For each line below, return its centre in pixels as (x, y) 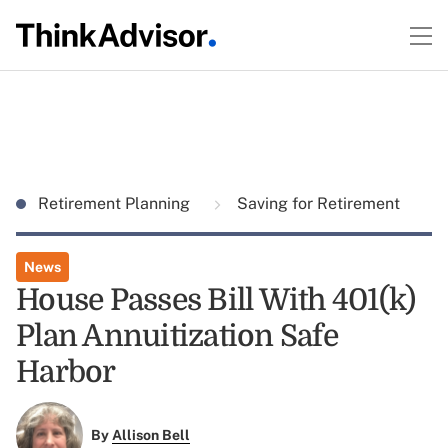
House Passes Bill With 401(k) (216, 300)
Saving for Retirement (316, 203)
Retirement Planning (116, 203)
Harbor (66, 372)
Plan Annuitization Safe (177, 336)
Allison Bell (150, 435)
